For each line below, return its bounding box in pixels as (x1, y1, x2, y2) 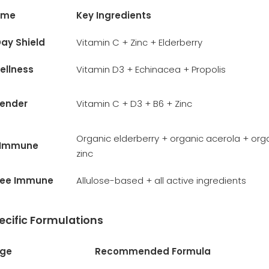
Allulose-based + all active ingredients (76, 174, 246, 187)
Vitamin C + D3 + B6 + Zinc (76, 97, 192, 110)
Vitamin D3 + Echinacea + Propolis (76, 62, 226, 76)
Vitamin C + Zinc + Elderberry (76, 35, 202, 49)
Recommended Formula (95, 244, 211, 258)
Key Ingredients (76, 8, 151, 22)
